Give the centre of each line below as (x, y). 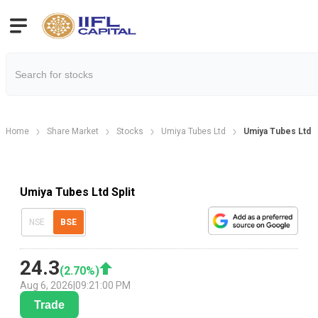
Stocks (130, 131)
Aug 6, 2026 (46, 286)
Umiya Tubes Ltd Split (77, 192)
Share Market (73, 131)
